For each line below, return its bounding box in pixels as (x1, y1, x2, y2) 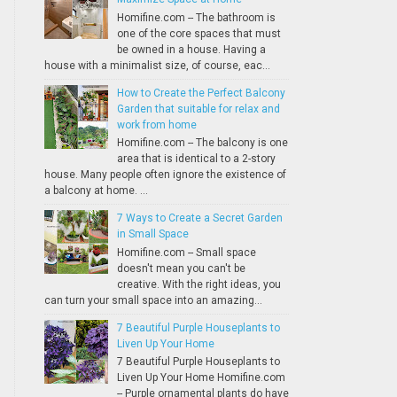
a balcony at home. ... (43, 184, 148, 198)
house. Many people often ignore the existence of (43, 168, 286, 182)
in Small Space (116, 228, 189, 241)
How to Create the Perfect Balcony (116, 86, 285, 99)
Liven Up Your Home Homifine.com (116, 370, 285, 384)
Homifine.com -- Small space (116, 245, 256, 259)
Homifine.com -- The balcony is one (116, 136, 288, 150)
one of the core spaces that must (116, 27, 281, 40)
